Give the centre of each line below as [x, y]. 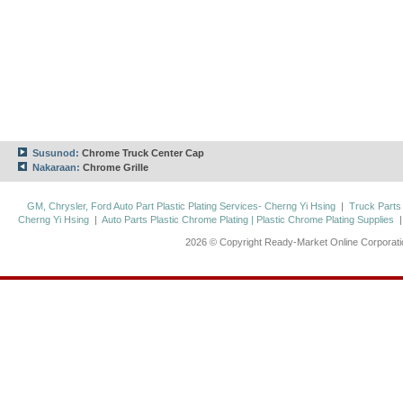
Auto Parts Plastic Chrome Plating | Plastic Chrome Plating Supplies [248, 219]
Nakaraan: [55, 167]
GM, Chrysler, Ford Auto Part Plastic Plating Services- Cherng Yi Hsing [181, 206]
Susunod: [54, 153]
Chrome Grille [116, 167]
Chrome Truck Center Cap [143, 153]
